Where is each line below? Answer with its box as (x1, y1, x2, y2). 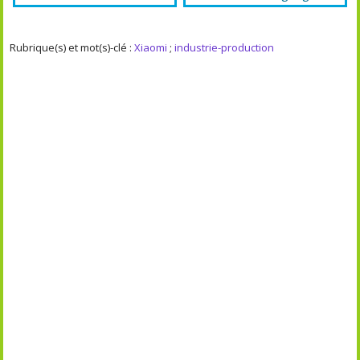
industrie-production (174, 39, 275, 55)
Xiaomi (134, 39, 168, 55)
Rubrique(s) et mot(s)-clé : (10, 39, 135, 55)
